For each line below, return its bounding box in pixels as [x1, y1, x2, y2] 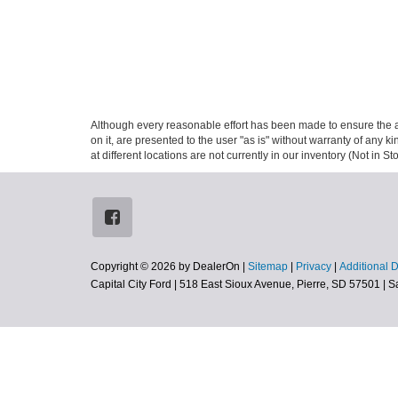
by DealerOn [179, 260, 240, 273]
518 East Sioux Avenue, [177, 278, 294, 291]
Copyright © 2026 [91, 260, 179, 273]
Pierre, [294, 278, 329, 291]
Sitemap [248, 260, 288, 273]
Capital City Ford [91, 278, 171, 291]
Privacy [296, 260, 331, 273]
